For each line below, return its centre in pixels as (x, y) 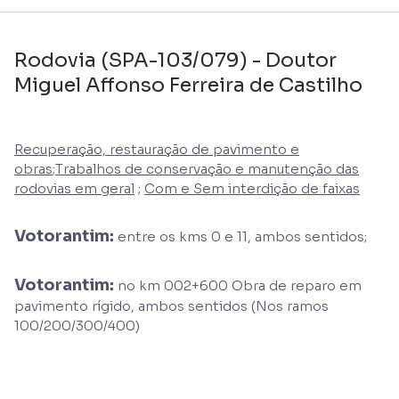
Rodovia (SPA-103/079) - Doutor (175, 60)
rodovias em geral (74, 188)
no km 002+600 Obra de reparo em (238, 285)
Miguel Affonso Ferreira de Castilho (188, 85)
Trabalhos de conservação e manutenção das (207, 168)
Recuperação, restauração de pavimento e (157, 149)
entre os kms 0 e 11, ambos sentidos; (240, 236)
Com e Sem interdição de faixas (252, 188)
